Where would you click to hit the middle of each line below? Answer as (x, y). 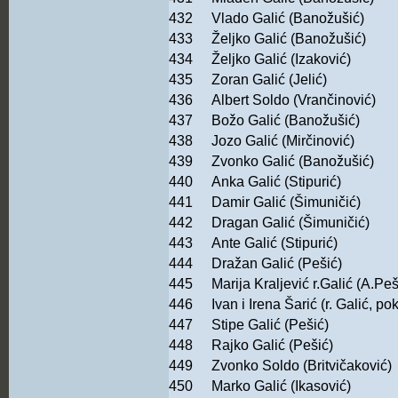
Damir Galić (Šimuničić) (286, 203)
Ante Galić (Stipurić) (275, 243)
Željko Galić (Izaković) (281, 60)
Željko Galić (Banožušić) (289, 39)
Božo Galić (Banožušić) (286, 121)
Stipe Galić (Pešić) (270, 325)
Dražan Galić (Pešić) (277, 264)
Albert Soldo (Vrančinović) (294, 100)
